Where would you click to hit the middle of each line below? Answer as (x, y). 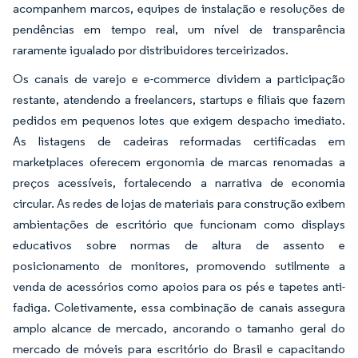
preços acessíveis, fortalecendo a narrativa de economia (179, 183)
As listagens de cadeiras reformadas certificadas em (179, 141)
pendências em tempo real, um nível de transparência (179, 30)
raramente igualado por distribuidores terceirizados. (152, 50)
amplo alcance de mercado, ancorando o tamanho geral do (179, 328)
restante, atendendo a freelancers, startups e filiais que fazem (179, 100)
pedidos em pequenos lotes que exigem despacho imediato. (179, 121)
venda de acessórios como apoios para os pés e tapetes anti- (179, 287)
